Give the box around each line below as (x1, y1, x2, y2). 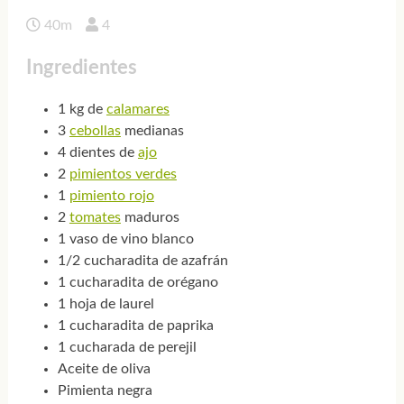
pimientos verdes (69, 167, 177, 182)
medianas (120, 124, 184, 139)
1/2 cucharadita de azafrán (57, 253, 228, 269)
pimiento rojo (69, 188, 154, 204)
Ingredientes (25, 57, 137, 78)
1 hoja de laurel (57, 297, 154, 312)
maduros (120, 210, 179, 225)
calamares (106, 102, 170, 117)
